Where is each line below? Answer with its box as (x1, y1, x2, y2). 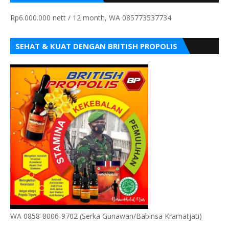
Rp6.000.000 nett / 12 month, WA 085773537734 (10, 12, 171, 22)
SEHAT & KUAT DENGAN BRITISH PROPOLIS (15, 40, 177, 51)
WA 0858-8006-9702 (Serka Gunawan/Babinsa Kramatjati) (10, 211, 202, 221)
